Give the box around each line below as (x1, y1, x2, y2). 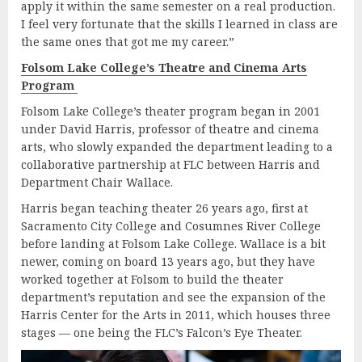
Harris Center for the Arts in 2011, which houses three (21, 306, 330, 322)
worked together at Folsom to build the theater (21, 271, 284, 287)
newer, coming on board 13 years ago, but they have (21, 253, 315, 269)
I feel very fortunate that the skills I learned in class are (21, 15, 338, 32)
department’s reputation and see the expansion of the (21, 288, 326, 305)
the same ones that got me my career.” (21, 33, 238, 49)
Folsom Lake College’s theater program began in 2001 (21, 103, 320, 119)
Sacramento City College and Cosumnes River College (21, 217, 321, 234)
